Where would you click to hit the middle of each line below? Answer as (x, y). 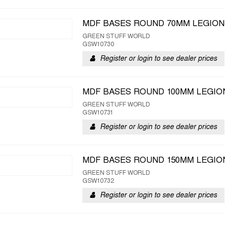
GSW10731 (98, 113)
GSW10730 (98, 45)
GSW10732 (98, 181)
